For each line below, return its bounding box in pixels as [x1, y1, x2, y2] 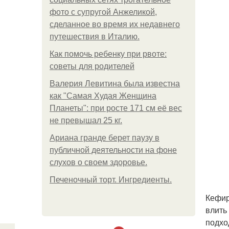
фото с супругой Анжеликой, [50, 8, 157, 16]
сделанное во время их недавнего [50, 20, 180, 29]
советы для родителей [50, 62, 134, 71]
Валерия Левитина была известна [50, 79, 180, 88]
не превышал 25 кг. [50, 116, 122, 125]
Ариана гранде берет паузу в [50, 133, 159, 142]
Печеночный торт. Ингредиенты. [50, 175, 172, 184]
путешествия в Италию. [50, 32, 140, 41]
